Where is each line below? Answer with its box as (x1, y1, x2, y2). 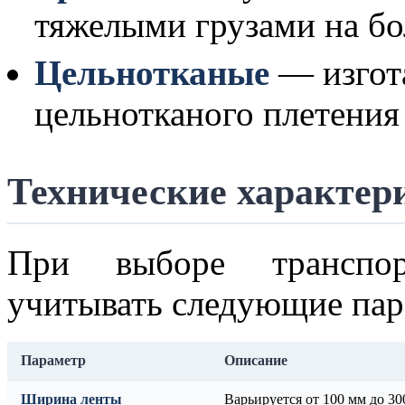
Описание (224, 353, 287, 368)
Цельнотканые (34, 53, 269, 92)
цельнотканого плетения (34, 94, 400, 133)
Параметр (21, 353, 86, 368)
